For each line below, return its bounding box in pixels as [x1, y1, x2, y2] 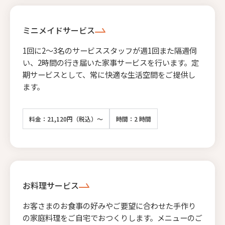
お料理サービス [23, 179, 79, 191]
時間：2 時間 [116, 114, 151, 123]
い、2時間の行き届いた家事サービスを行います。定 [23, 56, 199, 68]
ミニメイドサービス [23, 24, 95, 36]
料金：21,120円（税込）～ [29, 114, 103, 123]
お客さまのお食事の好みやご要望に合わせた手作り [23, 199, 196, 211]
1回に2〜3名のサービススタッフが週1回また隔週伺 [23, 44, 197, 56]
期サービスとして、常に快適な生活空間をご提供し [23, 68, 195, 80]
